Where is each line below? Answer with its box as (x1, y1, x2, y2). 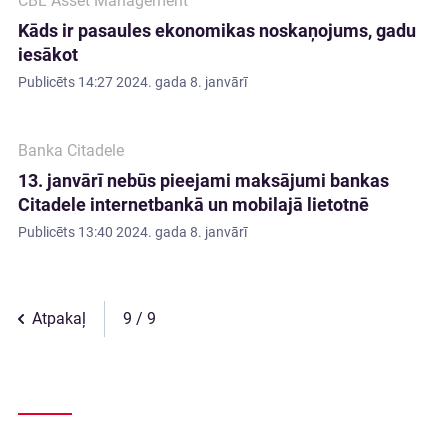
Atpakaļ (32, 309, 86, 328)
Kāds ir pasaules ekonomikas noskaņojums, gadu (18, 20, 416, 41)
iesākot (18, 44, 78, 65)
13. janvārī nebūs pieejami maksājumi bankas (18, 170, 389, 191)
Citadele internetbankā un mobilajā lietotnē (18, 194, 369, 215)
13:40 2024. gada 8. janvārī (78, 224, 247, 240)
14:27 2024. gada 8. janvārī (78, 74, 247, 90)
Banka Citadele (18, 141, 124, 160)
